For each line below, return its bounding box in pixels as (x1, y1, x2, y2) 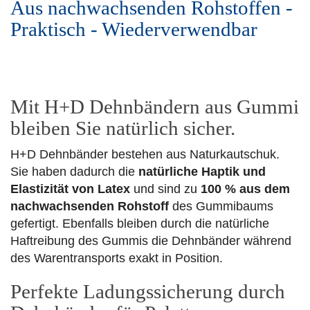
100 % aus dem (201, 182, 290, 196)
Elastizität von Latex (10, 182, 130, 196)
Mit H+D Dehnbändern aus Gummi (10, 95, 299, 118)
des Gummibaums (169, 199, 273, 213)
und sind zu (130, 182, 201, 196)
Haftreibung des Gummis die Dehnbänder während (10, 234, 291, 248)
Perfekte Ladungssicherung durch (10, 280, 285, 302)
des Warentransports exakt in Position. (10, 251, 223, 265)
